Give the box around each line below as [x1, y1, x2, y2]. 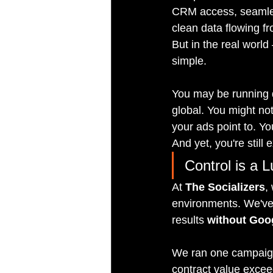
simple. [172, 55, 207, 68]
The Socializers [185, 181, 265, 194]
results [172, 214, 207, 227]
